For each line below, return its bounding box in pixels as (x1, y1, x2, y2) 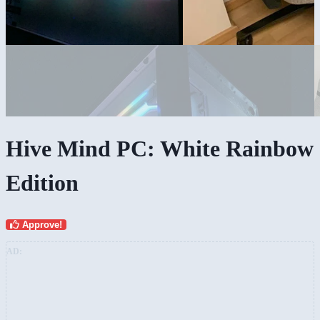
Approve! (19, 219, 62, 230)
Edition (6, 170, 79, 196)
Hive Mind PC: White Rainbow (6, 136, 314, 162)
